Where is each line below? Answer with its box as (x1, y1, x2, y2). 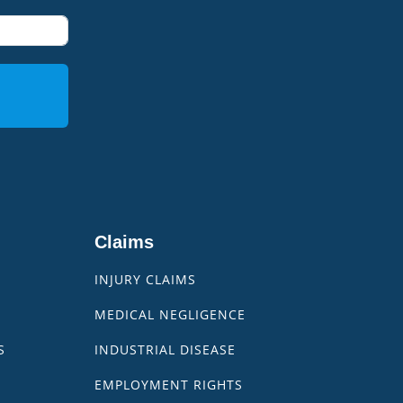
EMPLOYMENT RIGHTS (94, 376, 244, 393)
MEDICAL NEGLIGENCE (94, 306, 246, 323)
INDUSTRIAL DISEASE (94, 341, 237, 358)
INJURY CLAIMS (94, 271, 197, 288)
